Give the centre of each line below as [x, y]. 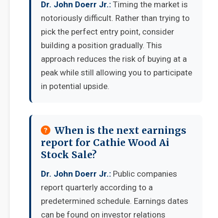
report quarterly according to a [97, 187]
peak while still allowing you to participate [117, 73]
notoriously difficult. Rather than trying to [115, 18]
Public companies [144, 174]
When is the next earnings [120, 130]
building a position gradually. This [101, 45]
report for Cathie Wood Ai [105, 143]
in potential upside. [75, 86]
